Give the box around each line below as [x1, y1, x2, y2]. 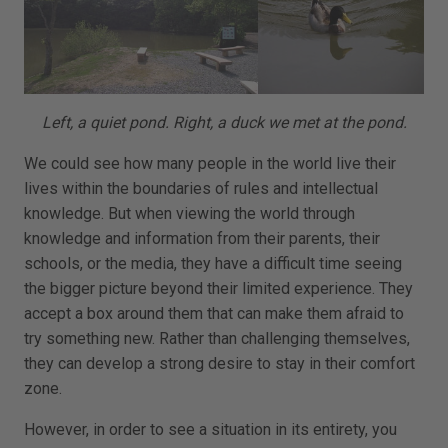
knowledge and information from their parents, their [24, 228, 380, 248]
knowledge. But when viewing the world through [24, 203, 355, 223]
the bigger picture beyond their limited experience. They [24, 278, 413, 298]
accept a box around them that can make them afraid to [24, 303, 404, 323]
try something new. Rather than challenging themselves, [24, 328, 410, 348]
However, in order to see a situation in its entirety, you [24, 419, 397, 439]
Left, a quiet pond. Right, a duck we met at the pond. [41, 112, 407, 132]
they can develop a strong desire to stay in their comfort [24, 353, 415, 373]
